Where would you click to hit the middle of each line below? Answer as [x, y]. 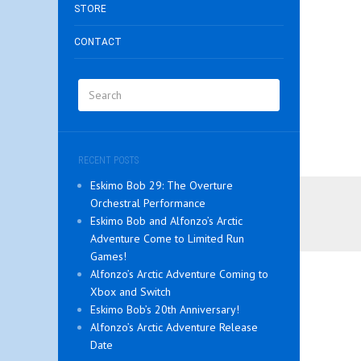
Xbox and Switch [131, 292]
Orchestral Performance [148, 203]
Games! [108, 256]
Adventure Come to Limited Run [167, 239]
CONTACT [98, 42]
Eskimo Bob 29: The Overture [162, 185]
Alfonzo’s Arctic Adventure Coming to [179, 274]
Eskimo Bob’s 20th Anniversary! [165, 309]
